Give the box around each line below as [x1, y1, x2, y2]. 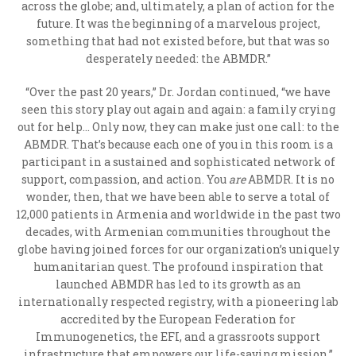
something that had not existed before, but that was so [26, 33, 330, 48]
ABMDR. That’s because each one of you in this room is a [23, 137, 333, 152]
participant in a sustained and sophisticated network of [21, 154, 335, 169]
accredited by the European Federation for [60, 311, 296, 327]
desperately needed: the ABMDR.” [85, 51, 271, 66]
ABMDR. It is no [246, 172, 335, 187]
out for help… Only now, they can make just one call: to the [17, 119, 339, 134]
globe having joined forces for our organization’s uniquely [17, 242, 339, 257]
